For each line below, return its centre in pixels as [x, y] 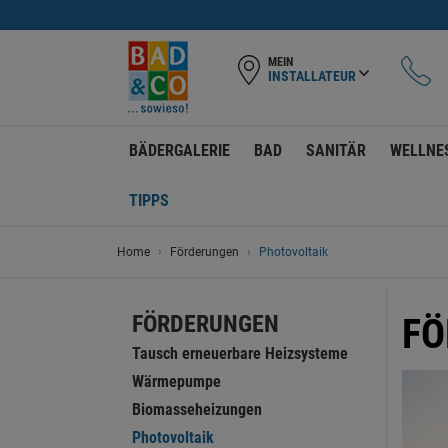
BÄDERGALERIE [179, 150]
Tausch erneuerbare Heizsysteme [240, 353]
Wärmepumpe [176, 381]
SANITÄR [336, 150]
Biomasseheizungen [197, 409]
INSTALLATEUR [312, 76]
